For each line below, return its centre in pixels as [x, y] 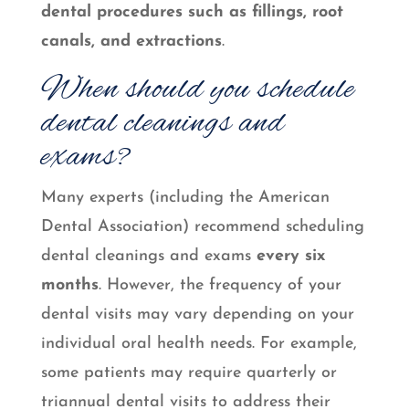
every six [290, 257]
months [69, 286]
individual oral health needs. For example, [199, 344]
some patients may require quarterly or [189, 373]
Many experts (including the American [185, 198]
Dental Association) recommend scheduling [202, 227]
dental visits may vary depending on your [197, 315]
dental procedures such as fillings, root [192, 13]
